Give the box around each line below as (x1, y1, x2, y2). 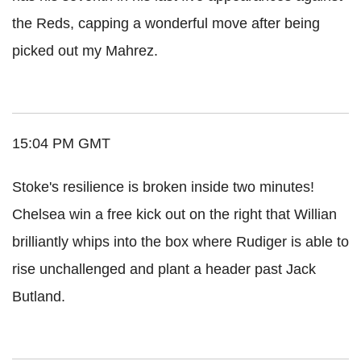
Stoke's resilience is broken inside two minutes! (12, 178, 314, 195)
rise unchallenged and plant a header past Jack (12, 260, 316, 277)
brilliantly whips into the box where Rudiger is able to (12, 233, 349, 250)
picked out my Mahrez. (12, 42, 158, 59)
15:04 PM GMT (12, 135, 110, 151)
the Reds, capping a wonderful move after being (12, 15, 320, 31)
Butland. (12, 288, 65, 305)
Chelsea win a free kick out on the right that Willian (12, 205, 337, 222)
